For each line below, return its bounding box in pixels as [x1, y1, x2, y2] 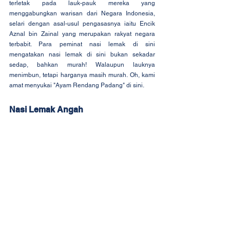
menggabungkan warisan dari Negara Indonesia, [9, 10, 155, 17]
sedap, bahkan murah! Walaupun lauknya [9, 61, 155, 69]
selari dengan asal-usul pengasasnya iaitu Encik [9, 20, 155, 28]
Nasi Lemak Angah [9, 105, 83, 115]
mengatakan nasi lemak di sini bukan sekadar [9, 51, 155, 59]
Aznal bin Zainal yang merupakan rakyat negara [9, 30, 155, 38]
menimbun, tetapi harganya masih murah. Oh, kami [9, 71, 155, 79]
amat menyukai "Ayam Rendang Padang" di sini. [9, 82, 144, 89]
